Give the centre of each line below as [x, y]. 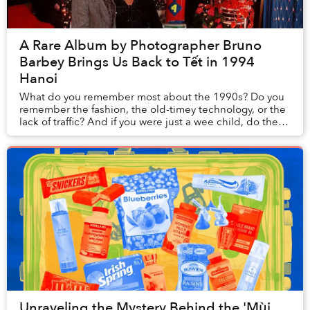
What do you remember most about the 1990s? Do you [152, 97]
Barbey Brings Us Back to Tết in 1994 [137, 62]
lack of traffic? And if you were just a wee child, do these [154, 122]
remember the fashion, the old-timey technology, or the [153, 110]
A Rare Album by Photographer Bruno [140, 46]
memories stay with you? [78, 135]
